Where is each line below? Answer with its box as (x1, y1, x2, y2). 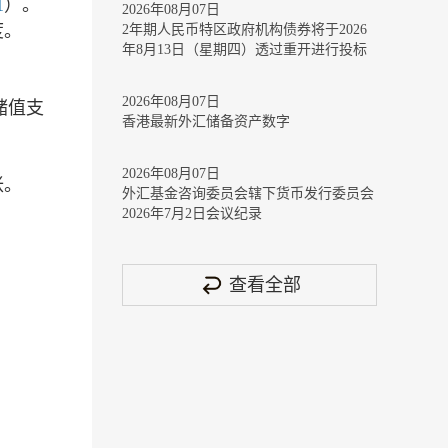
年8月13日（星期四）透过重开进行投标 (122, 42, 367, 57)
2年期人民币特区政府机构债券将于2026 (122, 22, 367, 37)
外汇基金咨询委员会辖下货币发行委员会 (122, 186, 374, 201)
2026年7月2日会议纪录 (122, 206, 262, 221)
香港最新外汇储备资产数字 (122, 114, 290, 129)
